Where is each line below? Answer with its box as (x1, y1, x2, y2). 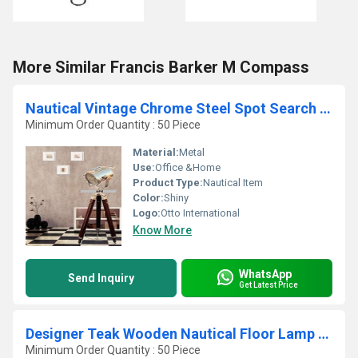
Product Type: (133, 177, 203, 189)
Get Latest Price (239, 280, 298, 289)
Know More (133, 224, 192, 237)
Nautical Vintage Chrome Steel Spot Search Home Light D (320, 100, 331, 117)
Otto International (161, 207, 240, 219)
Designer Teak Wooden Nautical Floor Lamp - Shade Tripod (318, 325, 329, 342)
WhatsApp (239, 267, 292, 280)
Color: (133, 192, 164, 204)
